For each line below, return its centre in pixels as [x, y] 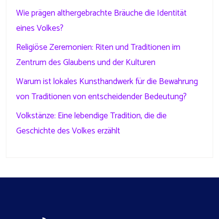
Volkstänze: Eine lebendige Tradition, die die [91, 116]
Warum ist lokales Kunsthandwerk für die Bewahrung [107, 82]
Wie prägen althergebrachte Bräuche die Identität [101, 13]
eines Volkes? [40, 28]
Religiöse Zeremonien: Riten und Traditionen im [98, 47]
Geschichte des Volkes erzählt [68, 131]
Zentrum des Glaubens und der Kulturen [86, 63]
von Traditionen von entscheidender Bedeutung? [101, 97]
